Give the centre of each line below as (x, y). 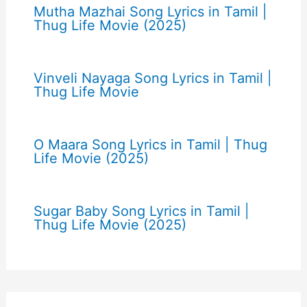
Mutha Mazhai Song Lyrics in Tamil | (150, 11)
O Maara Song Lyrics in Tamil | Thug (150, 144)
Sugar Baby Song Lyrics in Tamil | (141, 211)
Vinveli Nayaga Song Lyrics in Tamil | (152, 78)
